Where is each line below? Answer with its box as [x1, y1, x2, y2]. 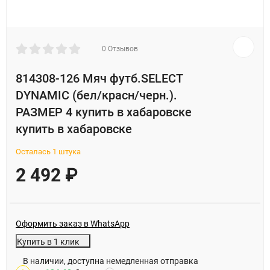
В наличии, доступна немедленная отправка [23, 256, 198, 266]
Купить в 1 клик [17, 237, 80, 246]
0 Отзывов [102, 44, 138, 53]
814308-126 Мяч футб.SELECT [16, 71, 183, 86]
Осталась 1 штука [16, 147, 81, 156]
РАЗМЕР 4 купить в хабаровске [16, 105, 192, 119]
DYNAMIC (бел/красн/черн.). [16, 88, 177, 102]
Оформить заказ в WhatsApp [16, 219, 130, 228]
